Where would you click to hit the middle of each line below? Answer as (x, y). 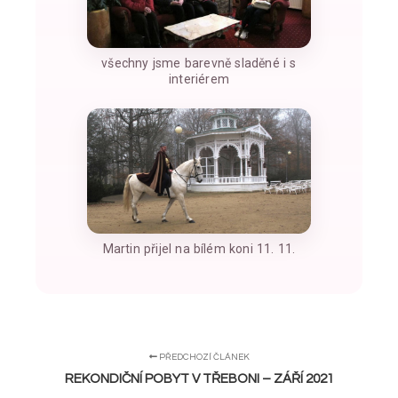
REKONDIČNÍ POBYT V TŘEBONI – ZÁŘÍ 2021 (199, 379)
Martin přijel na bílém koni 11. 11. (199, 249)
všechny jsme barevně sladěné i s (199, 64)
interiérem (199, 80)
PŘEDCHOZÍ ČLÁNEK (203, 358)
